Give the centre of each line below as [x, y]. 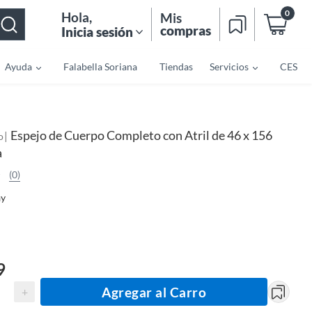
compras [186, 30]
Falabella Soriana [100, 66]
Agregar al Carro [154, 292]
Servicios [229, 66]
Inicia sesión [97, 31]
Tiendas [176, 66]
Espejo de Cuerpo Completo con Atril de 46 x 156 [141, 135]
